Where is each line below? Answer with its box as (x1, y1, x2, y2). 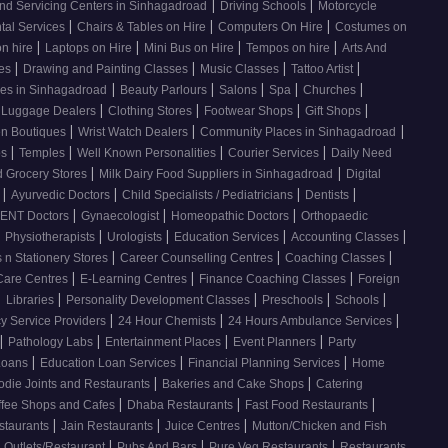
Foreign (358, 272, 400, 287)
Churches (303, 83, 359, 98)
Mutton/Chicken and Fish (252, 419, 387, 434)
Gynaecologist (81, 209, 162, 224)
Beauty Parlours (120, 83, 210, 98)
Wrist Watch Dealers (78, 125, 191, 140)
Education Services (174, 230, 282, 245)
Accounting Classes (291, 230, 402, 245)
